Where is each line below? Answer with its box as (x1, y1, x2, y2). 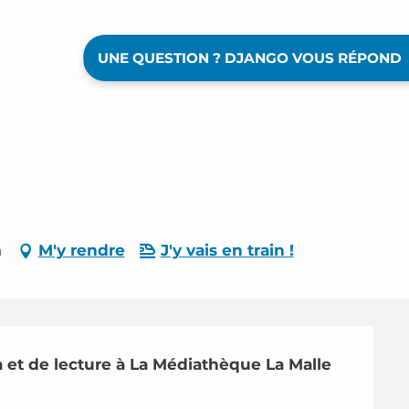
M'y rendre (37, 241, 125, 259)
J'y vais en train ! (160, 241, 294, 259)
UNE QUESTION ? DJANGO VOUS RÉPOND (97, 49, 402, 67)
